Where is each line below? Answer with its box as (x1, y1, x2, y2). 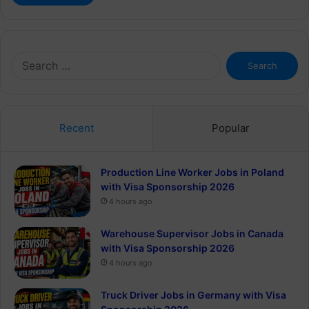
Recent (59, 121, 94, 134)
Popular (212, 121, 250, 134)
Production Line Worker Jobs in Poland (101, 166, 284, 178)
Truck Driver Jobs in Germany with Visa (101, 288, 286, 301)
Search (219, 52, 250, 63)
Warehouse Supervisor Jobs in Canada (101, 227, 283, 239)
